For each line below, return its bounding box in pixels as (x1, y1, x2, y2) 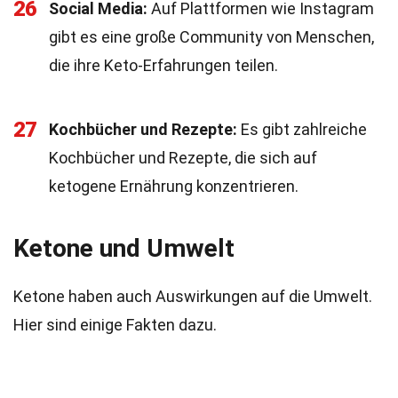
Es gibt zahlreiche (237, 120, 367, 139)
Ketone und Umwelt (13, 234, 235, 263)
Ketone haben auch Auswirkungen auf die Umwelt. (13, 287, 372, 306)
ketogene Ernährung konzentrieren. (49, 177, 298, 195)
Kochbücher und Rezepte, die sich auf (49, 148, 317, 167)
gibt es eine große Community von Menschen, (49, 28, 374, 46)
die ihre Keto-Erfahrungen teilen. (49, 56, 278, 75)
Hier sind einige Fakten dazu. (13, 315, 217, 334)
